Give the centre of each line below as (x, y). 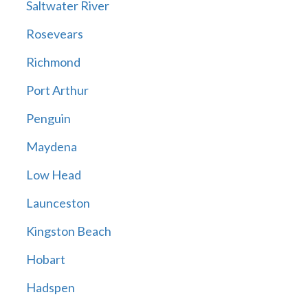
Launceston (58, 203)
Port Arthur (57, 90)
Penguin (48, 119)
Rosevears (54, 34)
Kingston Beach (68, 231)
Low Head (53, 175)
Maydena (51, 147)
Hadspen (50, 288)
